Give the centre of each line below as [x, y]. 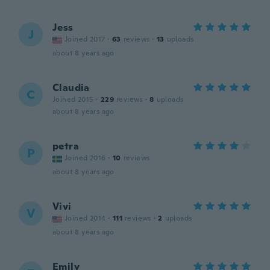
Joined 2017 [85, 39]
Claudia [71, 88]
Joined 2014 [85, 218]
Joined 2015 [73, 99]
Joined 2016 [85, 158]
